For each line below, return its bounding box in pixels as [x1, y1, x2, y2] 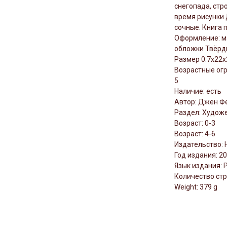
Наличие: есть [174, 87, 221, 96]
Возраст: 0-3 [174, 119, 215, 128]
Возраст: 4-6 [174, 130, 215, 138]
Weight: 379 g [174, 183, 217, 192]
